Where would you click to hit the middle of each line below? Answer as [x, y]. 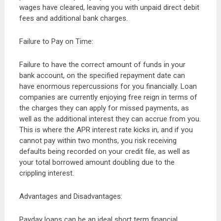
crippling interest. [47, 173]
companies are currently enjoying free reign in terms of [108, 97]
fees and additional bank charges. [73, 18]
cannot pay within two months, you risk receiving [98, 141]
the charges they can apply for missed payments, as [104, 108]
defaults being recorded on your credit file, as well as [104, 151]
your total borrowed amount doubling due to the [97, 162]
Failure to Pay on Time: [56, 41]
